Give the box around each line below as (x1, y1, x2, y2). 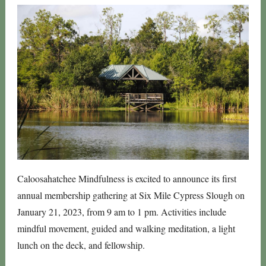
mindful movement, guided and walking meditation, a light (17, 222, 235, 235)
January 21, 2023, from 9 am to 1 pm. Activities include (17, 205, 226, 218)
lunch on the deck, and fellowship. (17, 239, 145, 251)
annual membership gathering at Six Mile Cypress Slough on (17, 189, 245, 201)
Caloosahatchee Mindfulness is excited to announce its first (17, 172, 236, 185)
